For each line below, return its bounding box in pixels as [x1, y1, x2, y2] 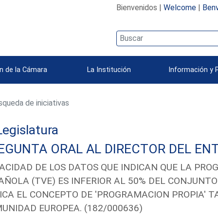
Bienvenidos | [116, 2, 163, 12]
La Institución [87, 65, 131, 74]
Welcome [163, 2, 196, 12]
